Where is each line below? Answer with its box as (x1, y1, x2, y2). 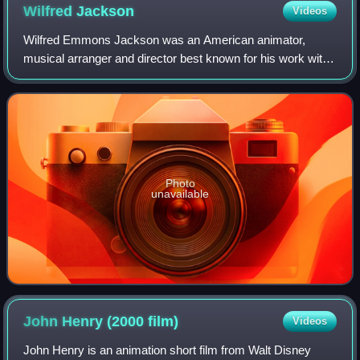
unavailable (151, 187, 209, 201)
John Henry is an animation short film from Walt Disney (23, 343, 312, 358)
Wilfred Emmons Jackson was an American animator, (23, 33, 306, 47)
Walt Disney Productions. (23, 70, 156, 84)
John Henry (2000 (23, 313, 149, 330)
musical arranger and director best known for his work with (23, 51, 329, 66)
